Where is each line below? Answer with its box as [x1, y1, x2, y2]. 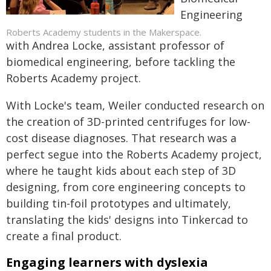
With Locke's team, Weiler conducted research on [6, 97, 264, 113]
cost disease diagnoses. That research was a [6, 130, 237, 145]
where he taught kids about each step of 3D [6, 163, 236, 178]
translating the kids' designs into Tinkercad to [6, 212, 248, 227]
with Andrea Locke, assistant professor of [6, 38, 224, 53]
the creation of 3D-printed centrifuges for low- [6, 114, 250, 129]
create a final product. [6, 228, 122, 243]
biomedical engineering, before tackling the [6, 54, 235, 69]
